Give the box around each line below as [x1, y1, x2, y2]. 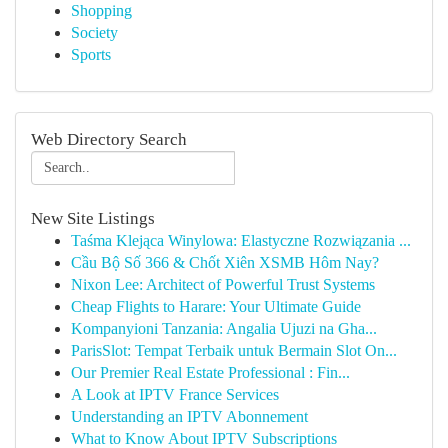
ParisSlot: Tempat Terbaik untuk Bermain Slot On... [71, 342, 397, 359]
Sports [71, 46, 111, 63]
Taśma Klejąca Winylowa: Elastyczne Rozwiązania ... [71, 232, 411, 249]
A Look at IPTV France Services [71, 386, 279, 403]
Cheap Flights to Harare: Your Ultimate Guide [71, 298, 361, 315]
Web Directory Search [31, 130, 187, 149]
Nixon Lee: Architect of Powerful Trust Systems [71, 276, 375, 293]
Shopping [71, 2, 132, 19]
